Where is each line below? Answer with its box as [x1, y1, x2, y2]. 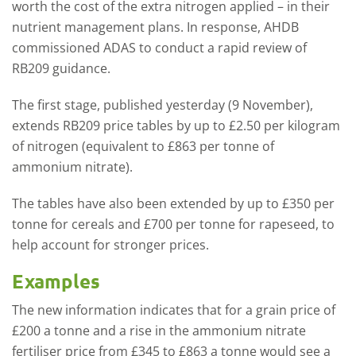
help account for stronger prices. [12, 236, 209, 253]
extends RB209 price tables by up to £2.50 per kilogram [12, 117, 340, 134]
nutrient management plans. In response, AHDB [12, 18, 299, 36]
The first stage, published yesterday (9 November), [12, 96, 313, 114]
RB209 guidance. [12, 60, 110, 77]
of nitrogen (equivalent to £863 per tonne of [12, 137, 274, 155]
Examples [12, 269, 100, 293]
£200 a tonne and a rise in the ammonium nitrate [12, 322, 306, 339]
